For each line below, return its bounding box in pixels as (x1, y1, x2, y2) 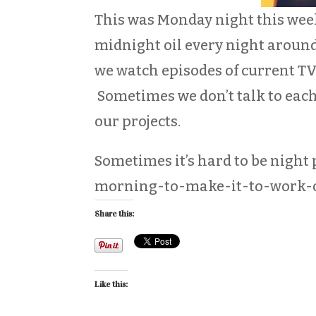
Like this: (95, 279, 128, 289)
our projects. (95, 112, 181, 130)
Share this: (95, 208, 135, 219)
